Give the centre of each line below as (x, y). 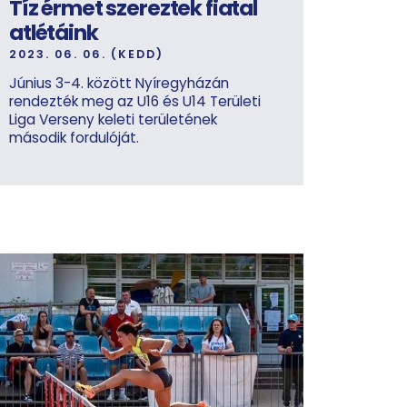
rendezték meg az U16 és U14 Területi (135, 101)
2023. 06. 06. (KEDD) (86, 54)
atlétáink (54, 32)
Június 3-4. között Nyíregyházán (119, 83)
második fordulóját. (74, 137)
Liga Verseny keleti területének (113, 119)
